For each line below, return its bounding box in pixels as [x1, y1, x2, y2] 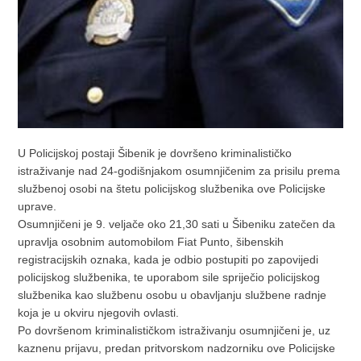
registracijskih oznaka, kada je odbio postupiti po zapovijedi [18, 253, 319, 267]
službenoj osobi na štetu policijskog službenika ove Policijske [18, 182, 326, 196]
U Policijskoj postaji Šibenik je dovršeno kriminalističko [18, 147, 293, 160]
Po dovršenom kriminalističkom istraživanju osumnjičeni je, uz [18, 324, 331, 338]
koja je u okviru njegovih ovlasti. [18, 306, 180, 320]
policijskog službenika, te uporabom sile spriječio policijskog [18, 271, 321, 284]
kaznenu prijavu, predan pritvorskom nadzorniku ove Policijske [18, 342, 336, 355]
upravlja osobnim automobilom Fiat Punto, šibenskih [18, 235, 284, 249]
